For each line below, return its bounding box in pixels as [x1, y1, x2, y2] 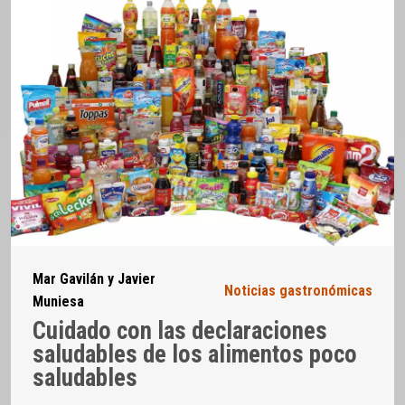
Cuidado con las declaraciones [33, 316, 327, 345]
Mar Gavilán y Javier [33, 270, 155, 288]
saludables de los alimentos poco [33, 339, 357, 369]
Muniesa [33, 293, 84, 311]
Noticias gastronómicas [224, 281, 372, 299]
